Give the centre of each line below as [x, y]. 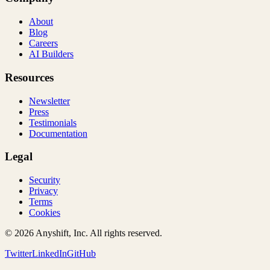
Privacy [43, 190]
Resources [29, 77]
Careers [43, 43]
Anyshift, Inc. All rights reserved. [98, 233]
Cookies [45, 212]
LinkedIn [49, 253]
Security [45, 180]
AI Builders [51, 54]
